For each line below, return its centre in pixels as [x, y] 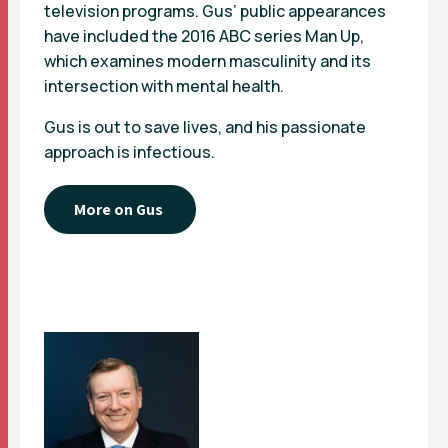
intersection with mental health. [164, 85]
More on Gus [120, 209]
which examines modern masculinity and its [207, 60]
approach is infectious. [129, 151]
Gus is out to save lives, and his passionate [205, 126]
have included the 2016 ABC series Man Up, [204, 35]
